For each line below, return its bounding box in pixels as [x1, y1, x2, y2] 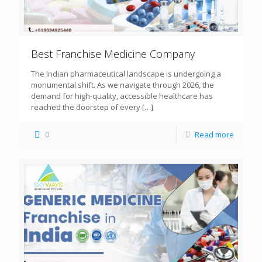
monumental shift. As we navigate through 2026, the [31, 79, 214, 90]
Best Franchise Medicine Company [31, 46, 195, 61]
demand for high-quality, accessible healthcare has [31, 90, 213, 101]
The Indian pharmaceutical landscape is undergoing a [31, 68, 221, 79]
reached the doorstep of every [31, 101, 140, 112]
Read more [195, 129, 234, 140]
